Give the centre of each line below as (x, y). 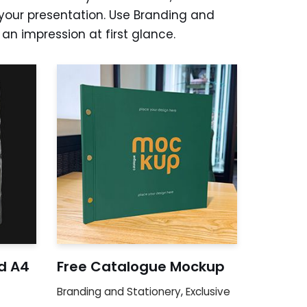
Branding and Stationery (119, 292)
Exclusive (208, 292)
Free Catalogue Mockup (141, 267)
